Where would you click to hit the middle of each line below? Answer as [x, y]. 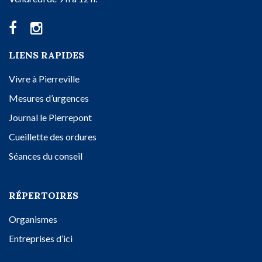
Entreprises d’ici [41, 239]
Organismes [33, 219]
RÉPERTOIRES [44, 196]
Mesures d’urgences [49, 98]
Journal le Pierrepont [50, 118]
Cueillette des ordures [53, 137]
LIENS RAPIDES [46, 55]
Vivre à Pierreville [44, 79]
